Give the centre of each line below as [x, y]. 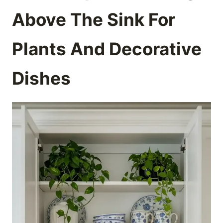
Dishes [41, 78]
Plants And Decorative [107, 49]
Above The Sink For [94, 20]
